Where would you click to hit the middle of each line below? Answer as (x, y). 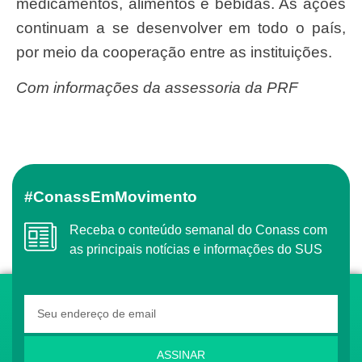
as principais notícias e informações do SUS (196, 249)
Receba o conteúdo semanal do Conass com (74, 229)
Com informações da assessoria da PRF (163, 88)
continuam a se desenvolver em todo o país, (181, 27)
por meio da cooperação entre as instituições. (174, 52)
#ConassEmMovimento (121, 196)
